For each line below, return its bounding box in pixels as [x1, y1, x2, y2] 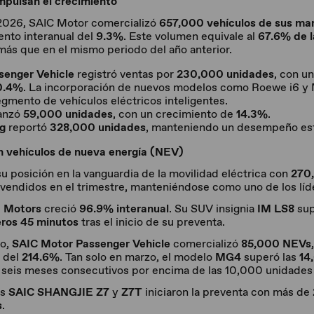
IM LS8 [257, 201, 294, 216]
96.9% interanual [79, 201, 169, 216]
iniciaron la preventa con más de [142, 285, 313, 299]
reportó [6, 120, 50, 135]
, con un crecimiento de [113, 107, 236, 121]
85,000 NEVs [241, 236, 311, 251]
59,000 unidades [23, 107, 113, 121]
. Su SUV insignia [169, 201, 257, 216]
